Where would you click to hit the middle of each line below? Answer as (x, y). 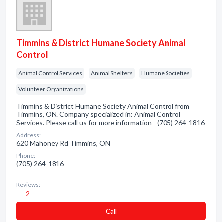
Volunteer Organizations (51, 89)
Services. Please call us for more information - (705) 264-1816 (111, 123)
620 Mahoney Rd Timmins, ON (63, 143)
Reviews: (28, 185)
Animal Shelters (112, 73)
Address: (28, 135)
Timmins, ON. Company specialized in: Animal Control (98, 114)
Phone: (26, 155)
